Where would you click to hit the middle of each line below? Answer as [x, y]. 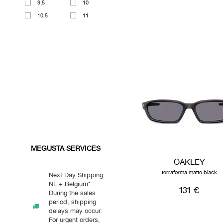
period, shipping [72, 202]
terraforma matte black [189, 172]
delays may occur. [75, 211]
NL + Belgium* [70, 184]
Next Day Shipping [76, 175]
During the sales [72, 193]
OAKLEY [189, 162]
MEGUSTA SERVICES [66, 148]
